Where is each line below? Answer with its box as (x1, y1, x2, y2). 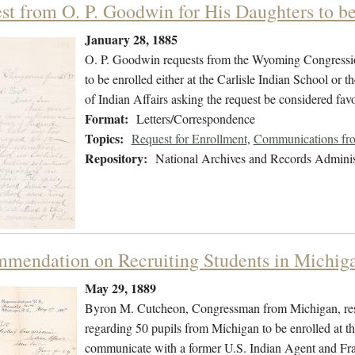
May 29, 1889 (84, 279, 156, 298)
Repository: (84, 149, 147, 168)
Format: (84, 109, 128, 128)
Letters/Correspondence (136, 110, 255, 128)
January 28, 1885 (84, 30, 177, 49)
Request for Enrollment (131, 130, 247, 147)
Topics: (84, 129, 124, 148)
